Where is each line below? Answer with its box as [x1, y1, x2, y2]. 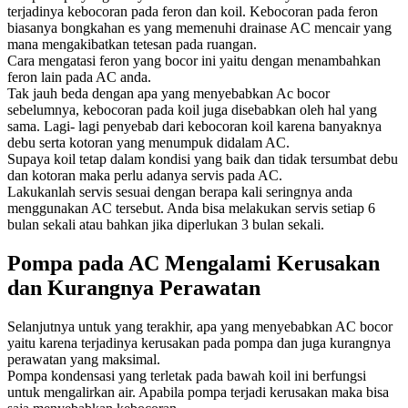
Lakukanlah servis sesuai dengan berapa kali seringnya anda [7, 183, 352, 199]
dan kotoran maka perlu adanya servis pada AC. [7, 167, 282, 183]
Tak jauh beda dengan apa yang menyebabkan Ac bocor [7, 85, 330, 101]
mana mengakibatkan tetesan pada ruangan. [7, 36, 257, 52]
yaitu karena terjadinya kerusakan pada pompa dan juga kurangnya [7, 334, 391, 351]
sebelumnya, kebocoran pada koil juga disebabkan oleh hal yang [7, 101, 377, 117]
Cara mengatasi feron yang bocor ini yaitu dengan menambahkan [7, 52, 381, 68]
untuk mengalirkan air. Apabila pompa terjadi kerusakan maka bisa [7, 383, 389, 400]
